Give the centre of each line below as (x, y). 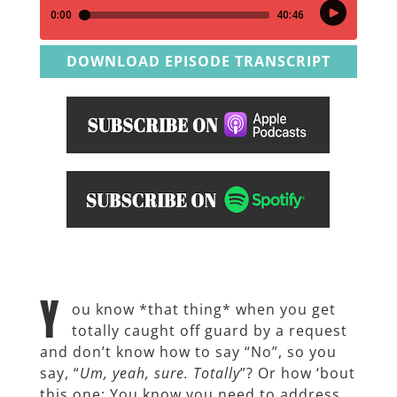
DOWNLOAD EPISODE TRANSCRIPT (198, 62)
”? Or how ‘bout (297, 373)
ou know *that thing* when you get (203, 309)
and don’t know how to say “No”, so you (188, 351)
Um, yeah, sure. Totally (160, 373)
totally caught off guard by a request (209, 330)
